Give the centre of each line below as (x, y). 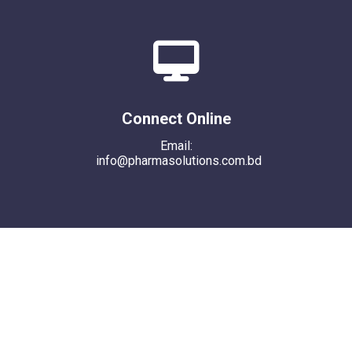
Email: (176, 145)
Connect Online (176, 118)
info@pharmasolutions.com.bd (179, 160)
